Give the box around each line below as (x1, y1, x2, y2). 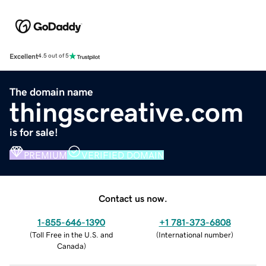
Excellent (9, 52, 38, 60)
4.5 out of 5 (38, 53, 69, 59)
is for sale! (9, 126, 58, 138)
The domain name (9, 86, 93, 97)
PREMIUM (24, 150, 67, 160)
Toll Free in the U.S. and (31, 230, 113, 239)
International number (159, 230, 231, 239)
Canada (56, 242, 84, 250)
